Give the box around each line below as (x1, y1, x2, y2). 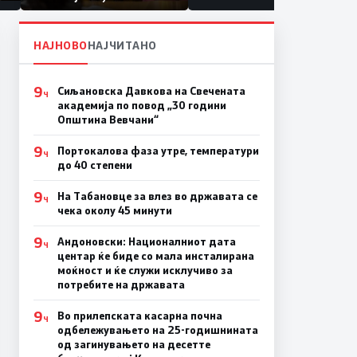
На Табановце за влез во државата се (57, 188, 257, 203)
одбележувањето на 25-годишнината (57, 322, 258, 337)
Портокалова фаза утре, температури (57, 143, 259, 158)
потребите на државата (57, 277, 185, 292)
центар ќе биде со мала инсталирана (57, 248, 254, 263)
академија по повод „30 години (57, 97, 226, 112)
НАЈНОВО (33, 37, 88, 53)
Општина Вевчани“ (57, 112, 159, 127)
